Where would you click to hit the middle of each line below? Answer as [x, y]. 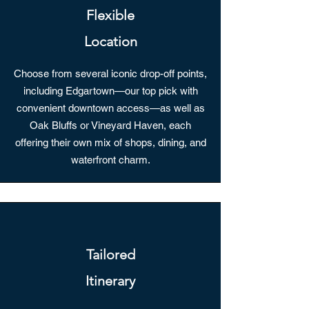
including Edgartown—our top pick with [110, 91]
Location [110, 41]
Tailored [110, 255]
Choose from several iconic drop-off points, [110, 73]
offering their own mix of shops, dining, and [110, 142]
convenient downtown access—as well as [110, 108]
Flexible [110, 15]
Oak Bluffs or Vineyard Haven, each [110, 125]
